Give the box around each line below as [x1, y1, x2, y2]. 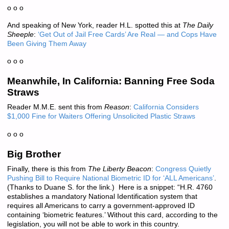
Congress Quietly [155, 165, 211, 173]
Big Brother [7, 148, 61, 159]
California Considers [133, 103, 199, 111]
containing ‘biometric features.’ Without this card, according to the [7, 211, 218, 219]
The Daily [182, 21, 213, 29]
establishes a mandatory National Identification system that [7, 192, 197, 200]
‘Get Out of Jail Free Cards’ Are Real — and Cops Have [37, 30, 217, 38]
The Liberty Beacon [87, 165, 151, 173]
